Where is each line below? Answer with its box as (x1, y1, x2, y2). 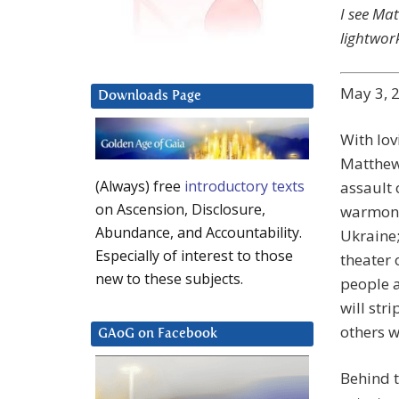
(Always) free (95, 176, 184, 197)
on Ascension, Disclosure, (95, 199, 265, 220)
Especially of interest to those (95, 246, 293, 266)
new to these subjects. (95, 269, 243, 289)
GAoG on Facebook (98, 327, 217, 341)
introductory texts (184, 176, 305, 197)
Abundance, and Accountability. (95, 223, 302, 243)
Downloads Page (98, 89, 201, 103)
